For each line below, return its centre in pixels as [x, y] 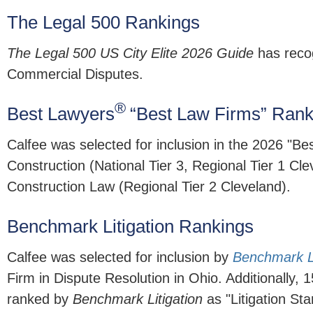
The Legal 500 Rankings [103, 23]
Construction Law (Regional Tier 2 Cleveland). [149, 187]
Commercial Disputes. [75, 74]
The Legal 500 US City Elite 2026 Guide [130, 53]
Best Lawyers [61, 114]
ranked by [40, 299]
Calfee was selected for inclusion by [120, 257]
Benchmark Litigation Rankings [130, 227]
